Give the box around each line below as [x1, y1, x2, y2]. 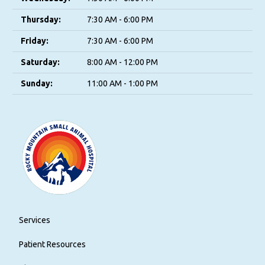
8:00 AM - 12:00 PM [87, 57, 158, 67]
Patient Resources [18, 239, 86, 249]
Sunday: [21, 79, 53, 88]
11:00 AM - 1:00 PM [87, 79, 158, 88]
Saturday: [21, 57, 60, 67]
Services [18, 215, 50, 225]
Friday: [21, 36, 49, 46]
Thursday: [21, 15, 61, 24]
